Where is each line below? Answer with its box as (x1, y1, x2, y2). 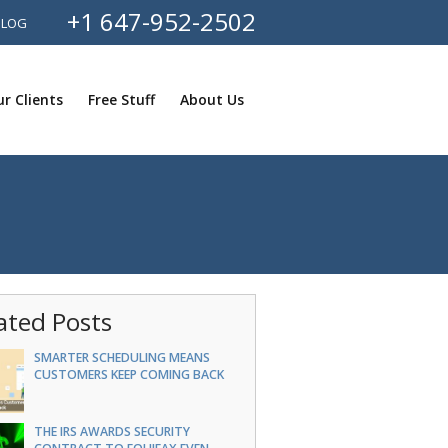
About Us (179, 90, 244, 109)
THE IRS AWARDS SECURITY (33, 423, 190, 440)
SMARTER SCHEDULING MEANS (33, 349, 210, 366)
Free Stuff (87, 90, 155, 109)
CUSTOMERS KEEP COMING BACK (33, 366, 224, 383)
